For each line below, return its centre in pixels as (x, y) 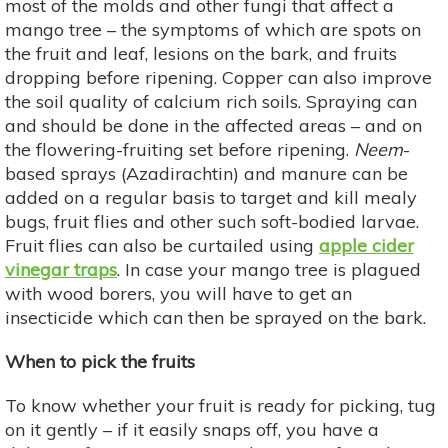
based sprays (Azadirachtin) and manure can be (206, 173)
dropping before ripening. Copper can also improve (218, 77)
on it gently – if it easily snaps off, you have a (192, 429)
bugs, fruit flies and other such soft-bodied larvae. (212, 221)
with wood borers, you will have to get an (178, 293)
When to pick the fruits (100, 361)
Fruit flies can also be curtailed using (162, 245)
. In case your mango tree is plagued (269, 269)
